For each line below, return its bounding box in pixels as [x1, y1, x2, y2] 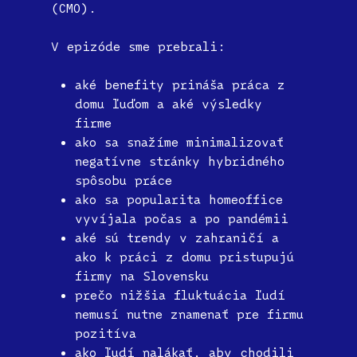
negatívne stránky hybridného [75, 152, 284, 169]
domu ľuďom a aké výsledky [75, 95, 262, 112]
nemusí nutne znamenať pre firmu [75, 305, 304, 322]
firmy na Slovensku [75, 267, 209, 284]
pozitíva [75, 324, 136, 341]
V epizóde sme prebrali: [51, 37, 226, 54]
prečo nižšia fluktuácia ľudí [75, 286, 285, 303]
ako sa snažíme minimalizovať [75, 133, 284, 150]
